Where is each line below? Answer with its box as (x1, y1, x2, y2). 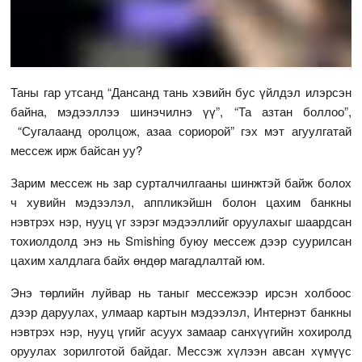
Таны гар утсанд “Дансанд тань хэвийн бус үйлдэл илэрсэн (11, 83, 351, 101)
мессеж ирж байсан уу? (11, 141, 143, 159)
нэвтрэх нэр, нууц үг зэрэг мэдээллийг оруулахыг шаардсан (11, 213, 351, 230)
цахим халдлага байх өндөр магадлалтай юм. (11, 251, 266, 269)
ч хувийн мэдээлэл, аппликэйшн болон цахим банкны (11, 193, 351, 211)
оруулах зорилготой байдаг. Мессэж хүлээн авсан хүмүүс (11, 342, 351, 360)
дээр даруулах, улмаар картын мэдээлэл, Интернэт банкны (11, 303, 351, 321)
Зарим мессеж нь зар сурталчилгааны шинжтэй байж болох (11, 174, 351, 192)
